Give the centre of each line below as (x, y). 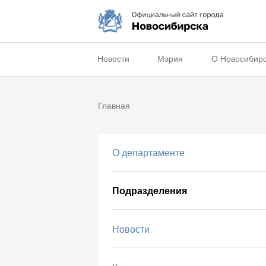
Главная (114, 106)
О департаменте (148, 153)
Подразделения (149, 191)
